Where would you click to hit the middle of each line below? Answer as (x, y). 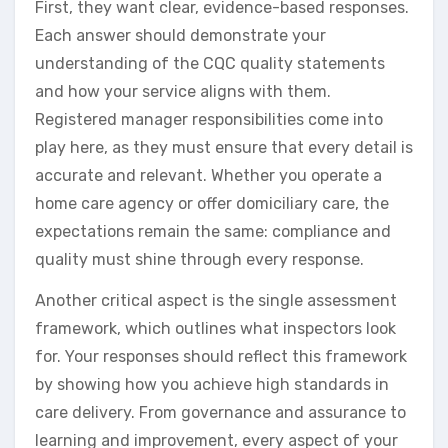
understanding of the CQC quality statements (210, 63)
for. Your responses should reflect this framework (221, 356)
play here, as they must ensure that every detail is (224, 147)
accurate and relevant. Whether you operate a (208, 175)
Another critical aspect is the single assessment (216, 300)
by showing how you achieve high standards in (212, 384)
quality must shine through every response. (199, 259)
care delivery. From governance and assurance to (220, 412)
